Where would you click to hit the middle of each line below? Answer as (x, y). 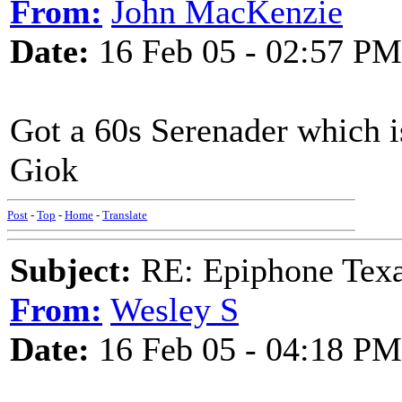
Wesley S (175, 310)
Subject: (71, 270)
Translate (125, 215)
